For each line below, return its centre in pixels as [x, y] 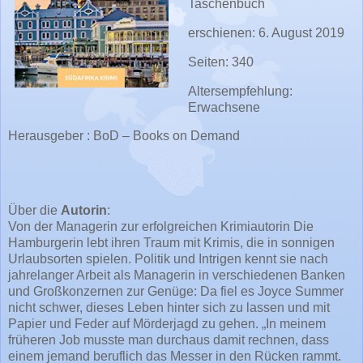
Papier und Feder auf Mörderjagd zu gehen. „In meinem [167, 324]
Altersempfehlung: [240, 91]
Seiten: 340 [220, 62]
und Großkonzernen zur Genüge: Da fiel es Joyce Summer [176, 292]
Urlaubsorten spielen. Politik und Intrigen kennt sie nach [168, 259]
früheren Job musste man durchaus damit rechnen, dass [169, 340]
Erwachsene [224, 107]
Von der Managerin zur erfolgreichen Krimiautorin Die [161, 227]
